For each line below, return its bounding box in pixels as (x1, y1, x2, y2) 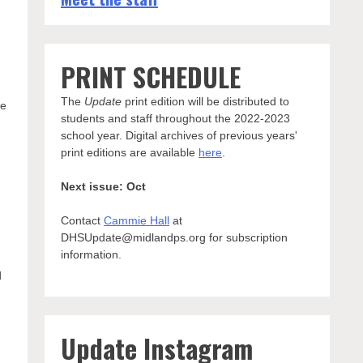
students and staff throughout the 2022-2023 (60, 112, 290, 125)
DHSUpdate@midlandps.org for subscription (60, 231, 288, 244)
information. (60, 248, 122, 261)
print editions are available (60, 146, 199, 159)
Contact (60, 214, 104, 227)
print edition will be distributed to (121, 95, 289, 108)
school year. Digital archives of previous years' (60, 129, 297, 142)
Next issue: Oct (60, 180, 146, 193)
